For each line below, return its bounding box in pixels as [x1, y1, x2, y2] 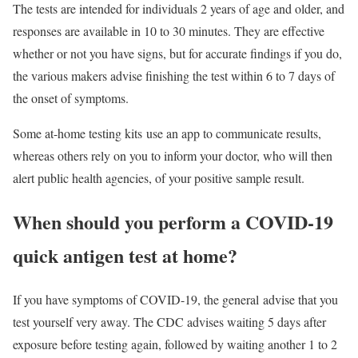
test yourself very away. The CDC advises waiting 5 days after [13, 313, 326, 331]
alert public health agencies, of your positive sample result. [13, 169, 304, 187]
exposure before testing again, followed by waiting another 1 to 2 [13, 336, 337, 353]
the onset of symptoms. [13, 89, 129, 107]
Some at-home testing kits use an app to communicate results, [13, 125, 321, 142]
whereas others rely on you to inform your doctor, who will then [13, 147, 332, 165]
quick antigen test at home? [13, 241, 237, 270]
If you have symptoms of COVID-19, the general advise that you [13, 291, 338, 308]
